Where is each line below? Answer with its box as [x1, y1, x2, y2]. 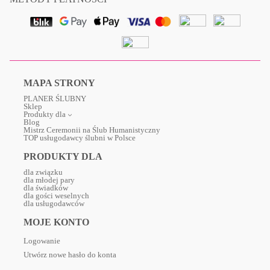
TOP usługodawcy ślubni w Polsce [24, 133, 136, 143]
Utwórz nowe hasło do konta [24, 250, 116, 260]
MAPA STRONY [24, 78, 95, 89]
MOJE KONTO [24, 217, 89, 228]
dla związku [24, 168, 63, 177]
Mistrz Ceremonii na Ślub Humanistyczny [24, 125, 160, 135]
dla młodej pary [24, 175, 75, 185]
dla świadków [24, 183, 68, 193]
